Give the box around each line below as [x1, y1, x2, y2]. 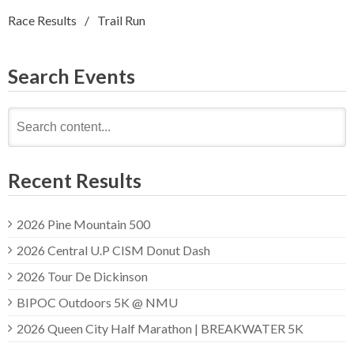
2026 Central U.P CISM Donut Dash [17, 242, 210, 258]
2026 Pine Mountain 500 [17, 216, 150, 232]
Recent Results [8, 168, 141, 192]
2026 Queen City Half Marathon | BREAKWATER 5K [17, 320, 303, 336]
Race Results [8, 12, 77, 28]
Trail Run [97, 12, 145, 28]
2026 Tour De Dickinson [17, 268, 148, 284]
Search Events [8, 63, 135, 88]
